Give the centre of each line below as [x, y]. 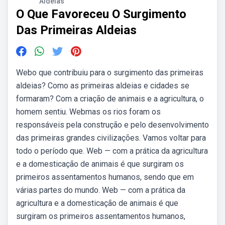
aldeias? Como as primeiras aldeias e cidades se [103, 86]
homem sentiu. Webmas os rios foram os [88, 112]
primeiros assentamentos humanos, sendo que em [105, 177]
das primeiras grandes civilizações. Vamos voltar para [111, 138]
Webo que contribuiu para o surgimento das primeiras [110, 73]
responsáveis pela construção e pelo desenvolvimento [113, 125]
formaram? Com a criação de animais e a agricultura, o [110, 99]
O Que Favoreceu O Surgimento [101, 14]
